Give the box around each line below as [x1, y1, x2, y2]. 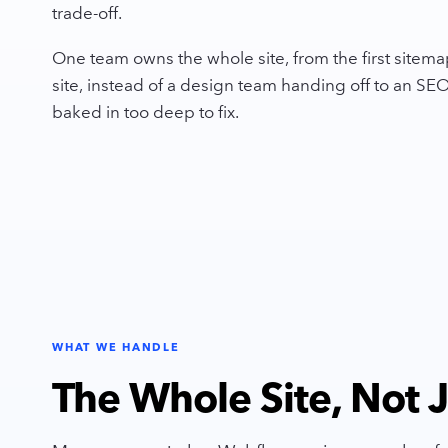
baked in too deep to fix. [52, 102, 239, 123]
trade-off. [52, 3, 122, 24]
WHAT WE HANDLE [52, 340, 180, 354]
